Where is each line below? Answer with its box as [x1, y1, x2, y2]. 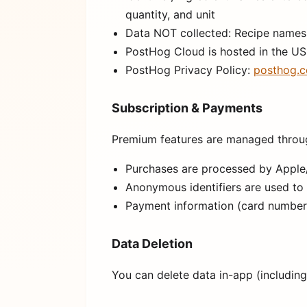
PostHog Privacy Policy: [125, 63, 254, 77]
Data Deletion [112, 236, 193, 251]
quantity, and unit [125, 8, 215, 22]
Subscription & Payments [112, 101, 262, 116]
